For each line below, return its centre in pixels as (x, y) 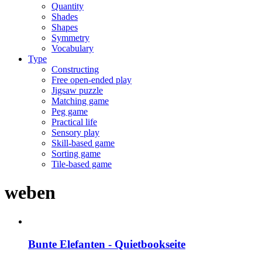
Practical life (74, 122)
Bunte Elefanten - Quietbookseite (107, 244)
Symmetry (70, 38)
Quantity (68, 6)
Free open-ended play (92, 80)
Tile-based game (82, 164)
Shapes (65, 27)
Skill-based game (83, 143)
